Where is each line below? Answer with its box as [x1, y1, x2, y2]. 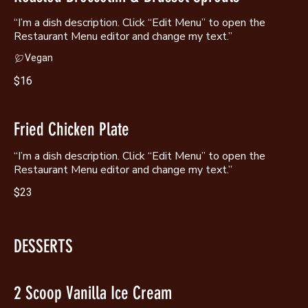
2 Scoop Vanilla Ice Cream [14, 282, 172, 304]
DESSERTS [14, 235, 73, 257]
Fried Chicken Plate [14, 118, 129, 140]
